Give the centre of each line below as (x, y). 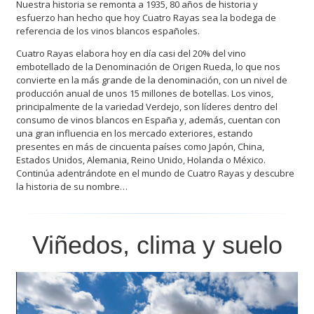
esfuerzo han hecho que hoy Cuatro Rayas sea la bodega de (146, 18)
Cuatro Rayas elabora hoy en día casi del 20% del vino (131, 54)
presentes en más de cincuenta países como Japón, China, (141, 147)
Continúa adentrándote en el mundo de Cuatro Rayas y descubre (156, 173)
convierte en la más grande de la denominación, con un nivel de (152, 80)
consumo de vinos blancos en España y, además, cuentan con (149, 120)
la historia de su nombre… (72, 187)
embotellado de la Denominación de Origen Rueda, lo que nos (149, 67)
